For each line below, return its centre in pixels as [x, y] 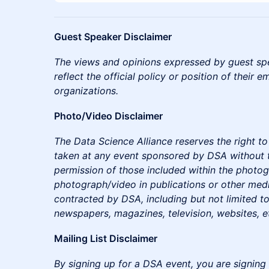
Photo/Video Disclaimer [108, 116]
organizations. [86, 90]
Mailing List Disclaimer [106, 238]
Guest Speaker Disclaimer [113, 36]
